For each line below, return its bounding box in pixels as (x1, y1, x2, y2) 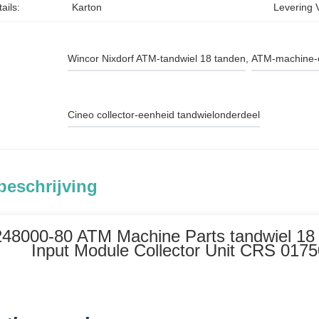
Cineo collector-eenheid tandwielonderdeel (68, 109, 261, 120)
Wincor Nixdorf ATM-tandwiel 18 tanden (68, 53, 246, 64)
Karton (72, 1, 102, 13)
